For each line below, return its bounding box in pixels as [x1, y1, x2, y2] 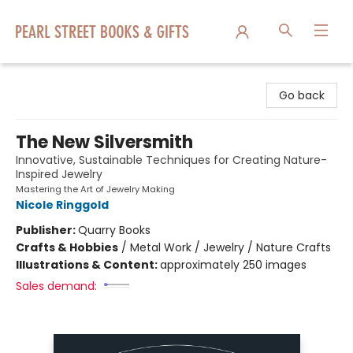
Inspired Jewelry [16, 166, 102, 182]
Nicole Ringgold [16, 197, 109, 213]
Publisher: [16, 222, 78, 238]
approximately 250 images [160, 257, 307, 273]
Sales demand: [16, 278, 97, 294]
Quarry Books [78, 222, 150, 238]
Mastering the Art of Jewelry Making [16, 183, 175, 195]
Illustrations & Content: [16, 257, 160, 273]
